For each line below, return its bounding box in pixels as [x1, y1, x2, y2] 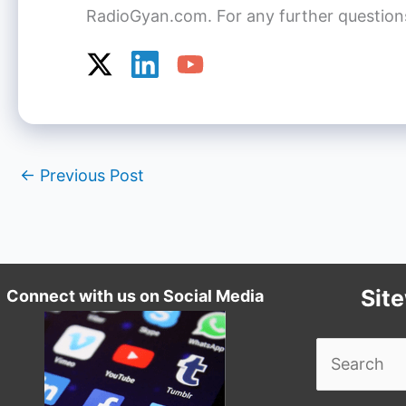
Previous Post [35, 166, 144, 186]
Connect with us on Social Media [6, 286, 265, 306]
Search [314, 342, 369, 362]
